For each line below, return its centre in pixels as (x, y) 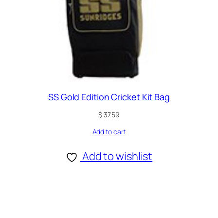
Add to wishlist (117, 156)
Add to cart (109, 132)
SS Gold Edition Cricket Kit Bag (109, 97)
